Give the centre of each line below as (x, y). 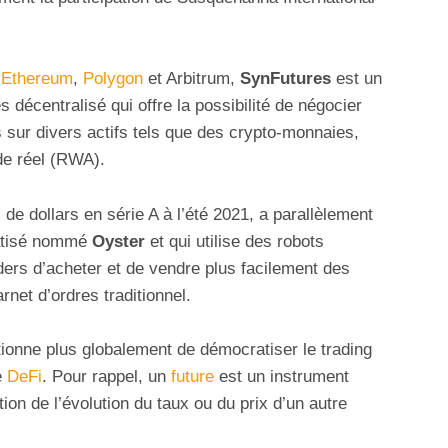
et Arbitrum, (191, 79)
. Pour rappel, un (106, 376)
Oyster (118, 241)
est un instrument (281, 376)
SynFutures (285, 79)
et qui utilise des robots (234, 241)
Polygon (113, 79)
